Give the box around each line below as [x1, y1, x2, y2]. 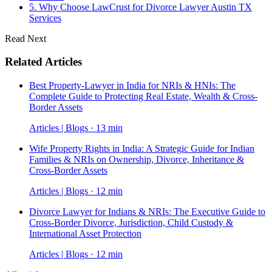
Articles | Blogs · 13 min [29, 122, 123, 133]
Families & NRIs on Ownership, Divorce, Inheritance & [29, 154, 244, 165]
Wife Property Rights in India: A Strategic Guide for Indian [29, 143, 254, 154]
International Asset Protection [29, 228, 141, 239]
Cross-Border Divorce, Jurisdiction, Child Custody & [29, 217, 233, 228]
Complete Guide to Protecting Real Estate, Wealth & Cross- [29, 90, 257, 101]
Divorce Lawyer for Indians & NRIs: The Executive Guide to [29, 206, 265, 217]
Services [29, 12, 61, 23]
